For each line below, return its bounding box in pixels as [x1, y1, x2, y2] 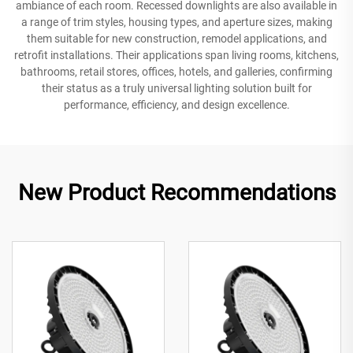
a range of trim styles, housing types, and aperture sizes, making [20, 15, 333, 28]
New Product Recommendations [17, 179, 336, 206]
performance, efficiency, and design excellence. [63, 98, 290, 111]
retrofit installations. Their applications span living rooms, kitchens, [14, 48, 339, 61]
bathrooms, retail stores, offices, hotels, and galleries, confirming [20, 65, 333, 78]
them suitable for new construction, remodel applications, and [26, 32, 327, 45]
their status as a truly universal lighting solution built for [41, 81, 312, 95]
